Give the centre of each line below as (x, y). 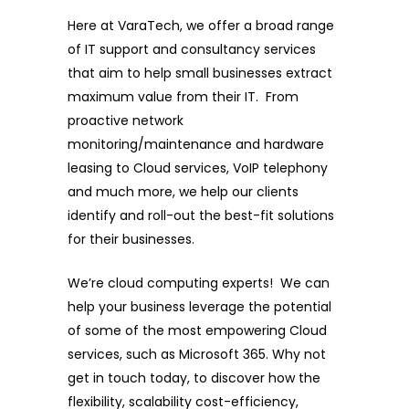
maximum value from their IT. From (183, 97)
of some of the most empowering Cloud (197, 331)
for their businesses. (133, 240)
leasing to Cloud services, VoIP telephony (198, 168)
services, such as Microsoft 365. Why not (197, 355)
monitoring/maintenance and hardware (196, 145)
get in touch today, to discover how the (194, 378)
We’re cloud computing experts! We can (199, 283)
